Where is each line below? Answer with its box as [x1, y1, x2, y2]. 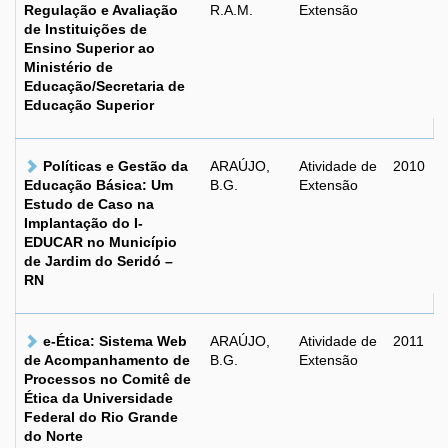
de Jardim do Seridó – [24, 253, 173, 269]
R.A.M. [210, 2, 253, 18]
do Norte [24, 428, 83, 444]
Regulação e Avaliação [24, 2, 178, 18]
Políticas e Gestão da [43, 158, 188, 174]
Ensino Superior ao [24, 40, 155, 56]
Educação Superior [24, 97, 154, 113]
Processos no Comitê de [24, 371, 191, 387]
